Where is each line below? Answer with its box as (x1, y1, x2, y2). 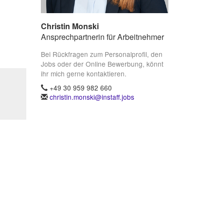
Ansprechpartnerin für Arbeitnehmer (40, 31, 164, 43)
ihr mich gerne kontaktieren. (40, 68, 127, 78)
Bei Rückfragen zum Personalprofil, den (40, 49, 163, 59)
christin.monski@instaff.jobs (49, 91, 134, 102)
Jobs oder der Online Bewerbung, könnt (40, 58, 163, 69)
